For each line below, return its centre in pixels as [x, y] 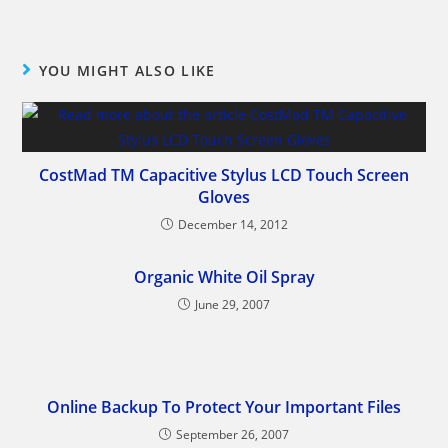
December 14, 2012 [232, 224]
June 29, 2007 [232, 304]
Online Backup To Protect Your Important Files [224, 407]
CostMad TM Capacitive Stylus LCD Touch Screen [224, 175]
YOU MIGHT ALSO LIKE [127, 70]
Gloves [224, 197]
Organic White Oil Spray [224, 277]
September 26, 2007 [232, 434]
